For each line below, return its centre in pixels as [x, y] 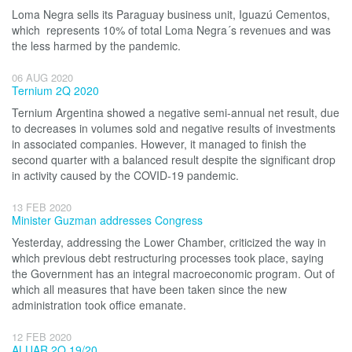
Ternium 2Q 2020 [55, 90]
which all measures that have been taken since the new [149, 289]
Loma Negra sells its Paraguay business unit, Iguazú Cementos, [171, 14]
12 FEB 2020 [42, 337]
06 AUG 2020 [42, 77]
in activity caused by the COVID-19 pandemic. [125, 175]
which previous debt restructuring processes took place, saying [168, 258]
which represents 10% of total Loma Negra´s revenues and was [171, 30]
